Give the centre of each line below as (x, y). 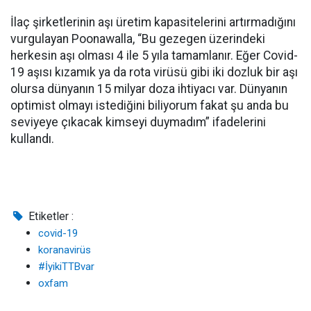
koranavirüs (65, 250)
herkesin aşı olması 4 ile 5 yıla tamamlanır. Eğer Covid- (154, 56)
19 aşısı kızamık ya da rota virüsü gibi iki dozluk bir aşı (154, 72)
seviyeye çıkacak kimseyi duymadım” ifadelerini (138, 122)
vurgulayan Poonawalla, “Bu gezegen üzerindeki (138, 39)
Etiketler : (50, 216)
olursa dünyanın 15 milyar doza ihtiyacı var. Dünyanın (149, 89)
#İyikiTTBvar (66, 267)
